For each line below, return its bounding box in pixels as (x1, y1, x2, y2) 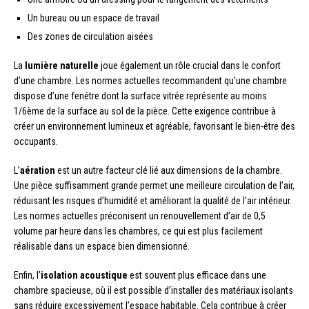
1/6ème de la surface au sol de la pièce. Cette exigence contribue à (14, 106, 276, 117)
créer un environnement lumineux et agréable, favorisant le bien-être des (14, 121, 295, 132)
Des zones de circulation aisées (28, 31, 153, 43)
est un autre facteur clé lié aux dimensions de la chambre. (55, 165, 282, 177)
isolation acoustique (41, 270, 128, 281)
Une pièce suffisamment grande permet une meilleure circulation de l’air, (14, 180, 295, 192)
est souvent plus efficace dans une (128, 270, 266, 281)
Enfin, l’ (14, 270, 41, 281)
